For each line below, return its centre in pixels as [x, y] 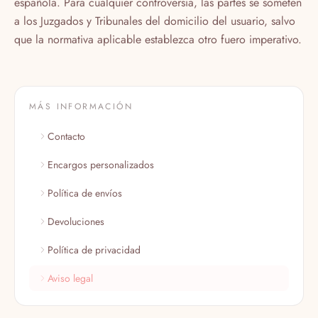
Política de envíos [85, 193]
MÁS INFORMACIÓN [81, 106]
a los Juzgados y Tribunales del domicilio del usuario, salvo [155, 21]
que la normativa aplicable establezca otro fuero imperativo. [158, 39]
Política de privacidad [94, 250]
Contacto [66, 136]
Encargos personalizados [101, 164]
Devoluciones [76, 221]
